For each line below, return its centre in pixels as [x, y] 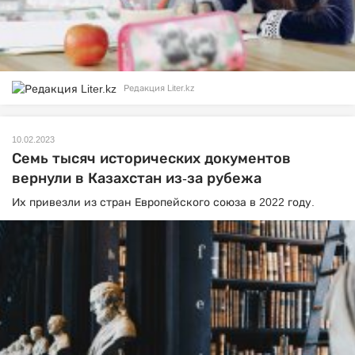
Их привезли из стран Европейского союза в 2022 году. [163, 202]
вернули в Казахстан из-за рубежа [137, 178]
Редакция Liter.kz [159, 88]
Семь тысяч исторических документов [151, 158]
